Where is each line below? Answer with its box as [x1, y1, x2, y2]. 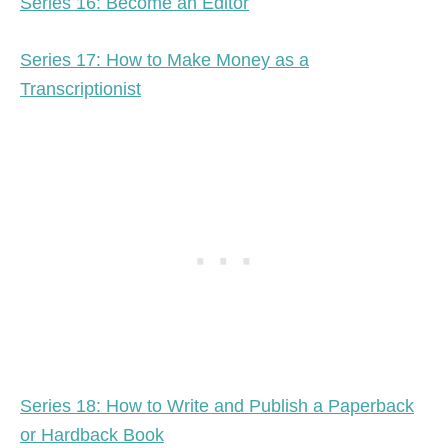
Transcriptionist [20, 79, 141, 100]
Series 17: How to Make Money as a [20, 50, 309, 71]
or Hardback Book [20, 425, 164, 446]
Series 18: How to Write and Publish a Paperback [20, 396, 414, 417]
